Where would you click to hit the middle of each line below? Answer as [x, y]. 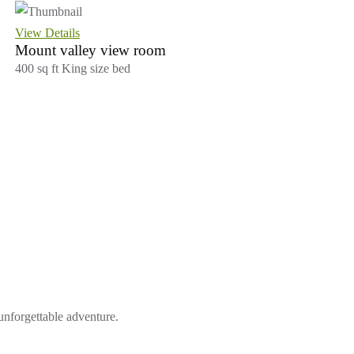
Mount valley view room [90, 50]
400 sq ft [38, 68]
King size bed [96, 68]
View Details [47, 32]
